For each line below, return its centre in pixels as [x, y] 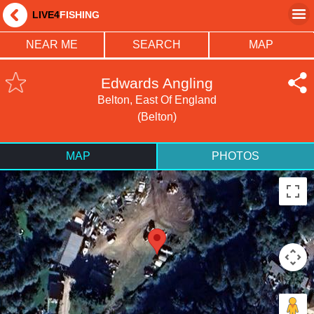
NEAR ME [52, 45]
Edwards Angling [157, 83]
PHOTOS [236, 156]
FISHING [79, 15]
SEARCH [156, 45]
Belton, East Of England [157, 100]
